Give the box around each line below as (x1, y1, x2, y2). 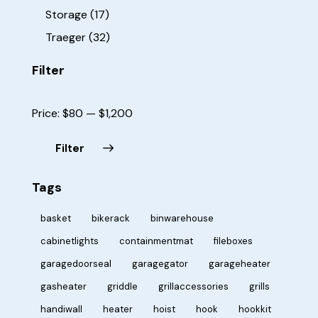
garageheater (209, 257, 270, 270)
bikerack (92, 212, 130, 224)
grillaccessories (158, 280, 229, 292)
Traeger (45, 29, 87, 45)
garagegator (132, 257, 188, 270)
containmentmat (119, 234, 193, 247)
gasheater (40, 280, 87, 292)
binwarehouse (150, 212, 214, 224)
